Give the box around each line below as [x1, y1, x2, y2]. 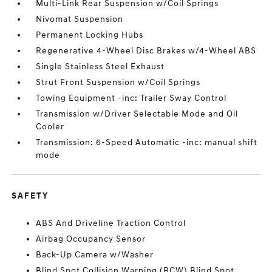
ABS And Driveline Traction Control [36, 218, 186, 228]
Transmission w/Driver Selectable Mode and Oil [36, 109, 239, 119]
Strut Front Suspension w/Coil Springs [36, 77, 201, 87]
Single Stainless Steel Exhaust [36, 61, 165, 72]
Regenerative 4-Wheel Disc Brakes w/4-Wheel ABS [36, 46, 257, 56]
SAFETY [12, 191, 49, 201]
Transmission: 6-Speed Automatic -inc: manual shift [36, 137, 258, 148]
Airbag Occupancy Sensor [36, 234, 146, 244]
